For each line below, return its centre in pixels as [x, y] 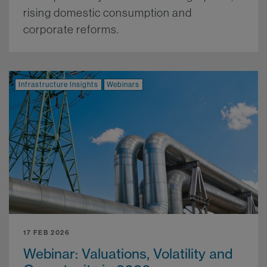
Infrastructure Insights [58, 84]
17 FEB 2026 [47, 232]
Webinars [123, 84]
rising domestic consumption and [108, 12]
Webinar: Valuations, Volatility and [128, 253]
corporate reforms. [71, 29]
